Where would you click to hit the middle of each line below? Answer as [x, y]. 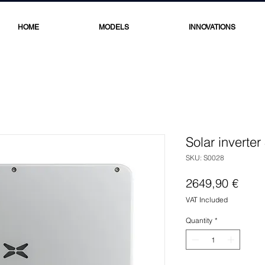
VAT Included [207, 200]
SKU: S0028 [205, 158]
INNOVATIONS [212, 27]
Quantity [199, 220]
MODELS [114, 27]
